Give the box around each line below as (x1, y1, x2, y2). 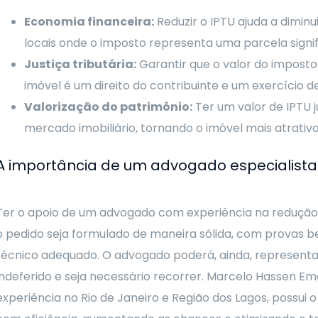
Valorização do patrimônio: (23, 99, 192, 115)
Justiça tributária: (23, 56, 136, 72)
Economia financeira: (23, 13, 154, 30)
